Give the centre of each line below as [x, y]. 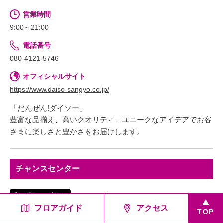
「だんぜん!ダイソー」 [48, 108]
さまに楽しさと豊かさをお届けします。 [77, 131]
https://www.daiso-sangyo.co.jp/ [59, 89]
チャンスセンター [48, 168]
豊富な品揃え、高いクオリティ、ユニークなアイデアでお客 [111, 119]
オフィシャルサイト [54, 76]
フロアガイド [58, 208]
